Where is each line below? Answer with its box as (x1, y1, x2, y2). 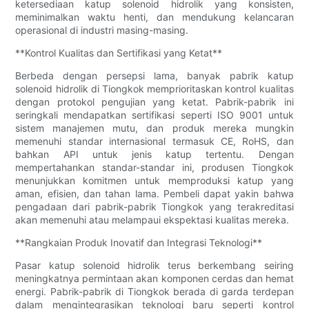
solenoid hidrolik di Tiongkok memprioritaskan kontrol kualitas (15, 82, 294, 94)
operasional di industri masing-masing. (15, 23, 189, 36)
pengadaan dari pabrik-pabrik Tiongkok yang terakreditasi (15, 200, 294, 212)
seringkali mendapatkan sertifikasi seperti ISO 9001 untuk (15, 108, 294, 121)
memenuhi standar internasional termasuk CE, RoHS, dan (15, 134, 294, 147)
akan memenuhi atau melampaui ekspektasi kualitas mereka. (15, 213, 290, 226)
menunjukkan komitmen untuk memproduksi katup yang (15, 174, 294, 186)
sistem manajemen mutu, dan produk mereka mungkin (15, 121, 294, 134)
